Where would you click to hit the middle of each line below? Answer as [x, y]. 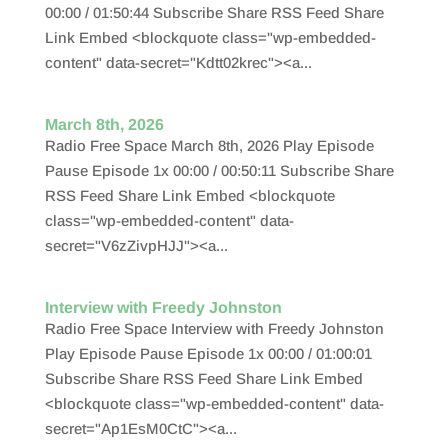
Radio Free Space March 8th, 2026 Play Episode [209, 145]
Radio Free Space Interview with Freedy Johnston [214, 328]
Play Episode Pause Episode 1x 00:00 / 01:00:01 [208, 353]
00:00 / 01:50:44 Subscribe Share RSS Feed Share [214, 12]
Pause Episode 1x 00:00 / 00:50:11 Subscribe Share [219, 170]
